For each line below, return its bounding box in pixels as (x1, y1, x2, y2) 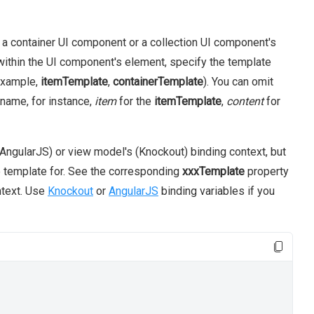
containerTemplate (113, 75, 203, 88)
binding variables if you (158, 184, 275, 198)
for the (116, 95, 154, 108)
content (226, 95, 264, 108)
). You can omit (203, 75, 273, 88)
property (245, 165, 289, 178)
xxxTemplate (182, 165, 245, 178)
